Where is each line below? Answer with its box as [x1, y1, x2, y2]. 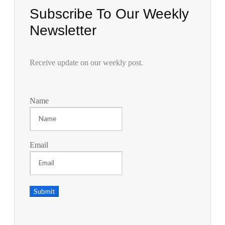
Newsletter [30, 22, 96, 38]
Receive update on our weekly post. [30, 58, 143, 67]
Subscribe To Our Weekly [30, 6, 189, 22]
